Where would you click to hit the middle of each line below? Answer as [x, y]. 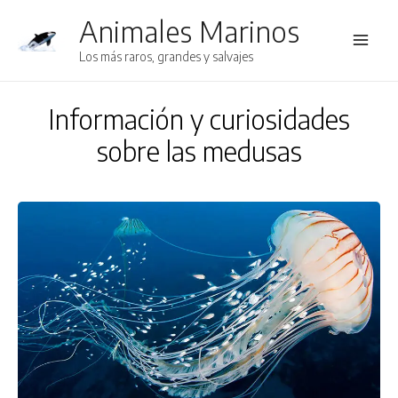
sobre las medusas [199, 151]
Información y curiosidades [199, 119]
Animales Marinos [190, 32]
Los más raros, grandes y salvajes [167, 57]
